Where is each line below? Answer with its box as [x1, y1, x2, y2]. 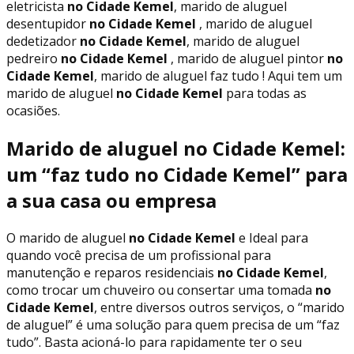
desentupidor [6, 14, 86, 32]
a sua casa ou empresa [6, 186, 217, 213]
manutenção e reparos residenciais [6, 263, 214, 281]
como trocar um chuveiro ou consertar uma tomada [6, 281, 312, 299]
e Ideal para [235, 228, 308, 247]
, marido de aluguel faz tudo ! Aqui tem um [94, 66, 342, 85]
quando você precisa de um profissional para [6, 246, 271, 264]
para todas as [223, 84, 307, 102]
